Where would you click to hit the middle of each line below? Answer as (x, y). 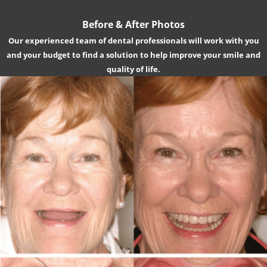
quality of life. (133, 69)
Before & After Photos (133, 25)
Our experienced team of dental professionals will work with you (133, 41)
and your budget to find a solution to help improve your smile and (133, 55)
